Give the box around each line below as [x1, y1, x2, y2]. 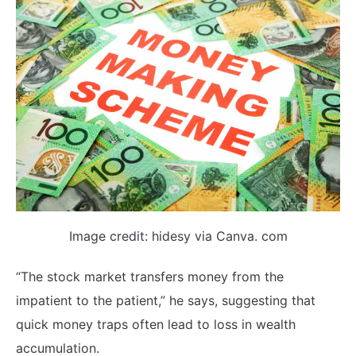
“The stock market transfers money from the [16, 268, 284, 284]
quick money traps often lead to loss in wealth [16, 315, 296, 332]
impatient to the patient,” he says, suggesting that [16, 292, 315, 308]
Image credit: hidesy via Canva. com [68, 227, 288, 244]
